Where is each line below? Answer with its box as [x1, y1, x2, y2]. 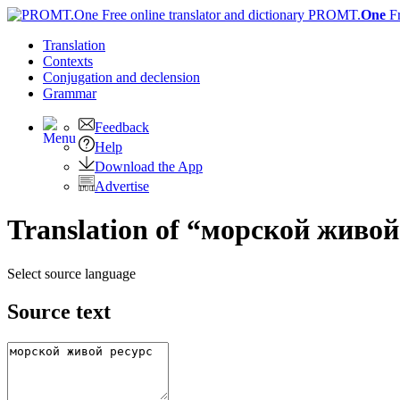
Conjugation [43, 70, 116, 85]
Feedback [95, 120, 149, 135]
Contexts [43, 54, 93, 69]
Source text [7, 299, 111, 323]
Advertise [95, 179, 149, 194]
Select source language [7, 265, 136, 281]
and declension [116, 70, 200, 85]
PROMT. [304, 7, 361, 22]
